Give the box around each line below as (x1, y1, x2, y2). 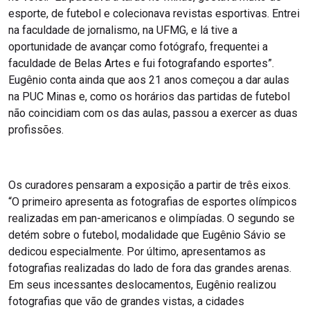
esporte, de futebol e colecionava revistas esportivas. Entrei (8, 7, 300, 21)
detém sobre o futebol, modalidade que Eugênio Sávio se (8, 228, 286, 242)
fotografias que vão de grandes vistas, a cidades (8, 295, 244, 309)
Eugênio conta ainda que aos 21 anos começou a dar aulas (8, 73, 289, 87)
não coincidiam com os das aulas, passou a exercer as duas (8, 107, 298, 120)
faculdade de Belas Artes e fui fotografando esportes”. (8, 57, 274, 71)
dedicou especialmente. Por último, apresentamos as (8, 245, 266, 259)
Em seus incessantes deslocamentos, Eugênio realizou (8, 278, 276, 292)
